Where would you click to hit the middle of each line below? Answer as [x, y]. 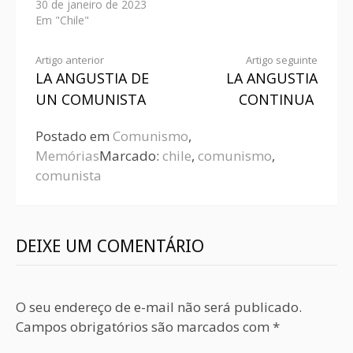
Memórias [67, 155]
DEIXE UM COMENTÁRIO [110, 246]
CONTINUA [276, 99]
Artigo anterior [70, 59]
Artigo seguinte [282, 59]
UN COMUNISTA [91, 99]
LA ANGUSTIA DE [92, 78]
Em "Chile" [62, 20]
